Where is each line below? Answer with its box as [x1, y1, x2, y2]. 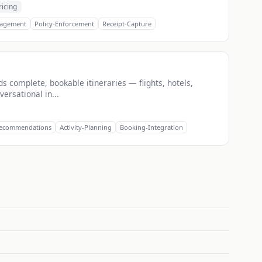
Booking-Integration [120, 123, 183, 132]
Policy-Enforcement [35, 19, 94, 29]
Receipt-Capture [102, 19, 151, 29]
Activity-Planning [60, 123, 112, 132]
